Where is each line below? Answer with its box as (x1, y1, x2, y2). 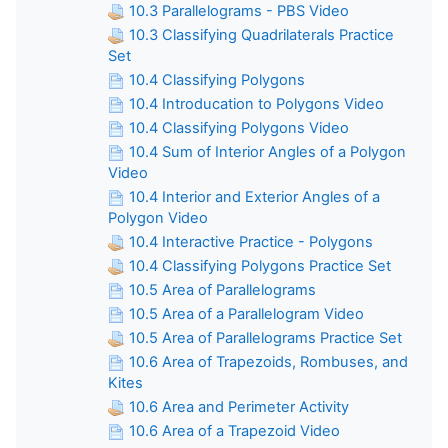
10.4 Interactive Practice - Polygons (129, 232, 373, 251)
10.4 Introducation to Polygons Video (129, 94, 384, 113)
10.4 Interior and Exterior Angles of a (129, 187, 380, 206)
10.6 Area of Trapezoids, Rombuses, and (129, 352, 408, 371)
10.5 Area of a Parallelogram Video (129, 304, 364, 323)
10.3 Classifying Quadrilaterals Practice (129, 25, 394, 44)
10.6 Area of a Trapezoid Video (129, 421, 340, 440)
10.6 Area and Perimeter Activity (129, 397, 349, 416)
